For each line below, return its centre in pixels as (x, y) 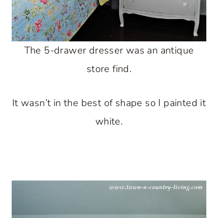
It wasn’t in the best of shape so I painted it (109, 103)
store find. (109, 69)
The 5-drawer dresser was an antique (109, 51)
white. (109, 122)
